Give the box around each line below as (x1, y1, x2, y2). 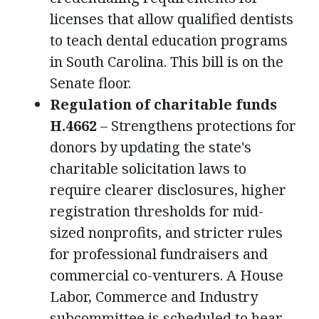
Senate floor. (50, 73, 131, 93)
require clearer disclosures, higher (50, 179, 286, 199)
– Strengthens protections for (100, 115, 296, 135)
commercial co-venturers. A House (50, 265, 283, 285)
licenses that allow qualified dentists (50, 9, 293, 28)
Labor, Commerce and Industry (50, 286, 258, 306)
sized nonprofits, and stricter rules (50, 222, 283, 242)
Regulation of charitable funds (50, 94, 277, 114)
